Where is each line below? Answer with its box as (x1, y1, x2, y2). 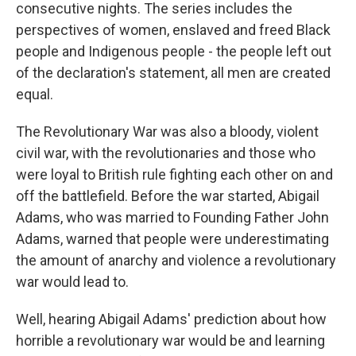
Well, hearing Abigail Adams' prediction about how (16, 311, 327, 327)
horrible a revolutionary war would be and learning (16, 332, 325, 349)
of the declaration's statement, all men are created (16, 64, 331, 81)
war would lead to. (16, 273, 129, 290)
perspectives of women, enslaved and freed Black (16, 21, 331, 38)
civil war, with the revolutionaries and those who (16, 145, 315, 161)
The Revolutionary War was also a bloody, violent (16, 123, 319, 140)
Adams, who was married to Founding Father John (16, 209, 329, 226)
